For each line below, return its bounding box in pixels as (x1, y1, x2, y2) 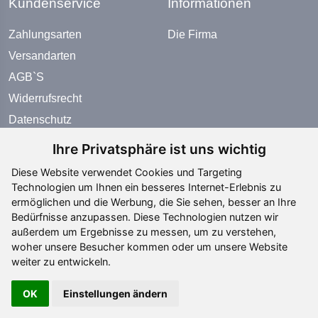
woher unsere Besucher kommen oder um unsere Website (11, 241, 287, 253)
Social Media (119, 268, 199, 283)
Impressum (9, 135, 64, 148)
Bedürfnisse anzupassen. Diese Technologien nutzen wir (11, 211, 278, 223)
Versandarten (9, 50, 76, 62)
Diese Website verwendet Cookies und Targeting (11, 166, 242, 178)
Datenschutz (9, 114, 72, 126)
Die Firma (168, 28, 217, 41)
